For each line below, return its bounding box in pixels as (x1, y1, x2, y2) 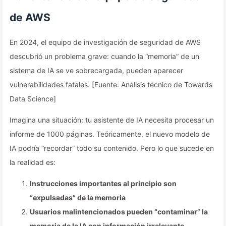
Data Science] (10, 94, 56, 103)
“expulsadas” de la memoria (30, 193, 126, 202)
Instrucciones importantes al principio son (30, 179, 177, 188)
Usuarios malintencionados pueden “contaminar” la (30, 207, 208, 216)
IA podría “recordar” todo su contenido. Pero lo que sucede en (10, 144, 214, 152)
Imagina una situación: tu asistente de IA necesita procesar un (10, 116, 214, 124)
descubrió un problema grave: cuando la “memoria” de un (10, 52, 199, 61)
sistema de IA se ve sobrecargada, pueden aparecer (10, 66, 183, 75)
